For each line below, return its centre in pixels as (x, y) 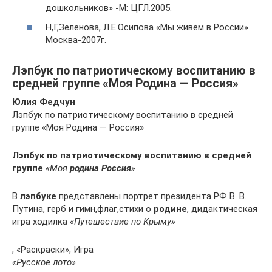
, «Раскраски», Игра (53, 249)
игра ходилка (41, 221)
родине (170, 209)
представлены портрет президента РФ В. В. (151, 196)
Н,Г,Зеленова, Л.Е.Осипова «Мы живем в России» (147, 27)
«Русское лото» (44, 262)
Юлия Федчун (44, 102)
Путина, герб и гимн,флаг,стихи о (83, 209)
